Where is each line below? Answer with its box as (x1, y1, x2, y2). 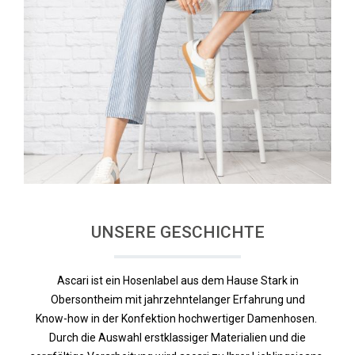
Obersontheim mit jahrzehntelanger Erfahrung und (50, 293, 305, 306)
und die (269, 331, 306, 344)
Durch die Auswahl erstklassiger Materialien (49, 331, 269, 344)
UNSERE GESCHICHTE (90, 223, 265, 242)
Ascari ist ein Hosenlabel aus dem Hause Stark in (56, 274, 299, 287)
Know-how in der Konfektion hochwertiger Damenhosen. (36, 312, 319, 325)
